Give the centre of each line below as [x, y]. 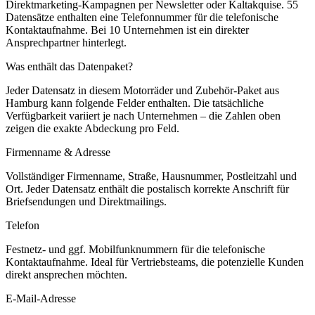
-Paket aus [256, 90]
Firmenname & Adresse [58, 152]
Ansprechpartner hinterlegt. [66, 42]
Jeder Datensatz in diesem [64, 90]
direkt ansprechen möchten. [66, 274]
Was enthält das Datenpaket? [69, 66]
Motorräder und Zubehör [178, 90]
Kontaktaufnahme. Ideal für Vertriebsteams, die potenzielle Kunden [155, 262]
